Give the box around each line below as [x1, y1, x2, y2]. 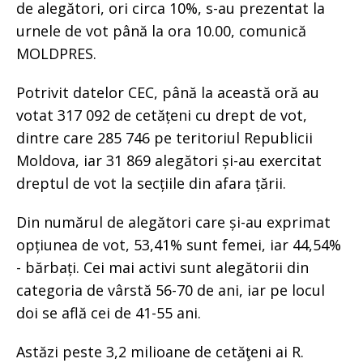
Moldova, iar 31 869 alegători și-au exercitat [16, 150, 322, 170]
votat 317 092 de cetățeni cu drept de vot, [16, 105, 307, 125]
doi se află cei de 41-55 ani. [16, 302, 201, 322]
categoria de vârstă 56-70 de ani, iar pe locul [16, 280, 325, 300]
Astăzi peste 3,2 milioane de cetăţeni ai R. [16, 341, 304, 361]
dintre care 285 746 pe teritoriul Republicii [16, 127, 313, 147]
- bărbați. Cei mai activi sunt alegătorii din [16, 257, 309, 277]
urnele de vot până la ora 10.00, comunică [16, 20, 306, 41]
